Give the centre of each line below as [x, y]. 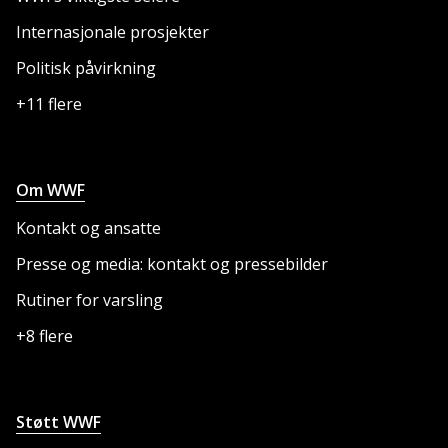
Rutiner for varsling [89, 299]
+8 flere [44, 335]
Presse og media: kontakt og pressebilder [172, 263]
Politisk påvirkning [86, 67]
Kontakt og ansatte [88, 227]
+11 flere [49, 103]
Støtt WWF [58, 421]
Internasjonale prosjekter [112, 31]
